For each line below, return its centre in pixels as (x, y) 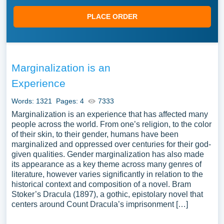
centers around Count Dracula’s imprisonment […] (99, 204)
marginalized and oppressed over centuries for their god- (111, 144)
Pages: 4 (70, 101)
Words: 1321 (31, 101)
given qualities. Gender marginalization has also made (107, 154)
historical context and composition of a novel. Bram (101, 184)
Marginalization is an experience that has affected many (109, 114)
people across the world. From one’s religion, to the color (111, 124)
